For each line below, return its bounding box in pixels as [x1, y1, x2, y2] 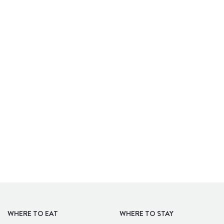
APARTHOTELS [113, 4, 169, 14]
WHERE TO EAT [7, 208, 58, 218]
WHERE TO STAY [119, 208, 173, 218]
